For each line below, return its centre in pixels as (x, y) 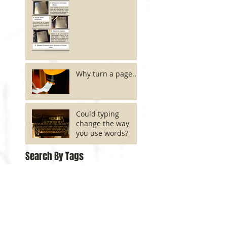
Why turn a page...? (109, 74)
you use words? (102, 133)
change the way (103, 124)
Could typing (98, 114)
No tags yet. (51, 180)
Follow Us (43, 196)
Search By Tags (54, 156)
